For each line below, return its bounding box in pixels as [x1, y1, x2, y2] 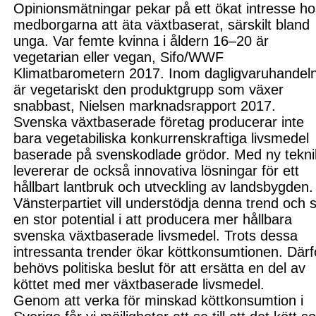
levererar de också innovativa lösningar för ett [13, 163, 300, 179]
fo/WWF [172, 49, 224, 66]
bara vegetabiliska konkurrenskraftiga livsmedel [13, 130, 310, 147]
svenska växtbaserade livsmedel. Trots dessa [13, 228, 298, 244]
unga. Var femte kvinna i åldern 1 [13, 33, 221, 49]
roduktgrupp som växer [138, 82, 284, 98]
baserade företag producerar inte [97, 114, 305, 130]
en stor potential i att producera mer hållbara [13, 212, 293, 228]
